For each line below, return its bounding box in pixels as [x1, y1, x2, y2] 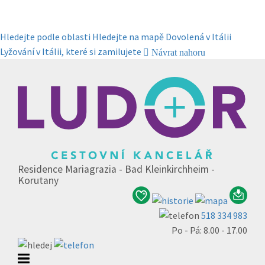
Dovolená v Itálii [166, 31, 231, 43]
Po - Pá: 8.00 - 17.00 [172, 224, 247, 236]
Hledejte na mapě [92, 31, 164, 43]
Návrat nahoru [151, 47, 205, 57]
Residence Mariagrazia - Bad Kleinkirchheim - [18, 162, 215, 176]
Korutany [18, 173, 59, 187]
